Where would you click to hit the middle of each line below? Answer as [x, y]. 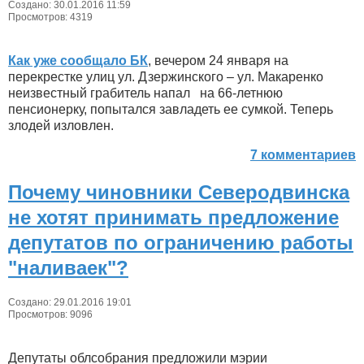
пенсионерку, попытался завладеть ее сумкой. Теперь [171, 109]
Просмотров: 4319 [50, 17]
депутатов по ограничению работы [181, 242]
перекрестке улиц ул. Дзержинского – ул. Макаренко [166, 76]
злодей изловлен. [61, 125]
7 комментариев [303, 154]
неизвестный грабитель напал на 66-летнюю [145, 93]
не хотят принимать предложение [173, 217]
